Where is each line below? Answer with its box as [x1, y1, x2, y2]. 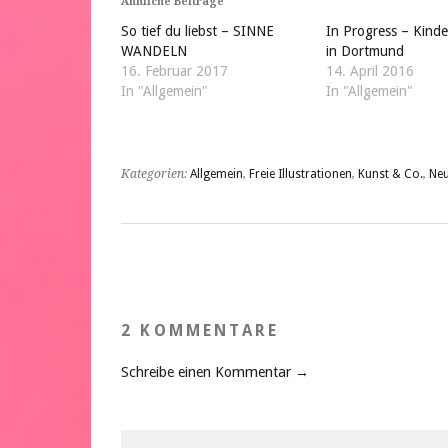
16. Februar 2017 [121, 62, 228, 79]
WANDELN [121, 42, 187, 59]
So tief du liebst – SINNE [121, 22, 274, 39]
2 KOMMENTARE [121, 321, 280, 341]
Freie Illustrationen [249, 167, 352, 182]
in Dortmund [326, 42, 405, 59]
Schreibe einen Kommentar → [121, 364, 309, 381]
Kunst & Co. [358, 167, 423, 182]
